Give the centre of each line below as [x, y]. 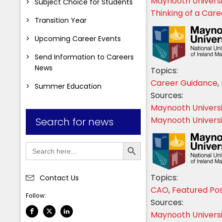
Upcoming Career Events [78, 38]
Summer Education [68, 86]
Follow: [36, 195]
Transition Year [61, 20]
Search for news [75, 122]
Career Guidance [184, 83]
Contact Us [59, 178]
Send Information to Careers [84, 57]
